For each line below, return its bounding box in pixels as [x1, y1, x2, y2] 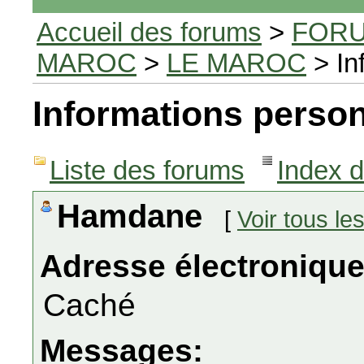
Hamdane [57, 198, 211, 235]
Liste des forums [50, 155, 245, 185]
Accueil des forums [37, 17, 262, 47]
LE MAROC [167, 48, 306, 78]
